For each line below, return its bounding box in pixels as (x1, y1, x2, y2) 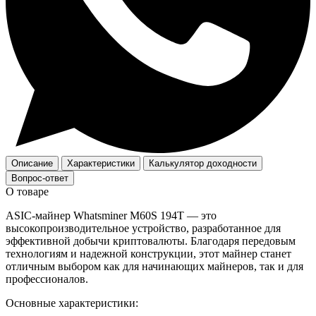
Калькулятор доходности (149, 157, 257, 169)
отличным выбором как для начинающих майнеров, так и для (6, 260, 303, 272)
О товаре (6, 185, 49, 197)
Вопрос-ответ (11, 172, 68, 183)
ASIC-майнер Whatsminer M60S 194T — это (6, 209, 217, 221)
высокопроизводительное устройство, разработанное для (6, 221, 281, 234)
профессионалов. (6, 272, 88, 285)
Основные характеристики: (6, 296, 138, 309)
